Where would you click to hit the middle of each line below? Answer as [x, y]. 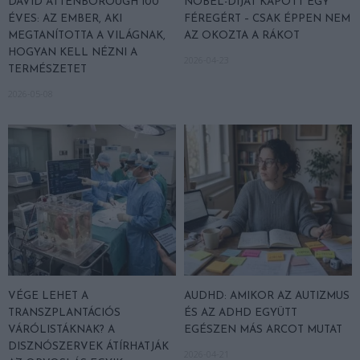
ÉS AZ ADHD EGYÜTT [241, 313]
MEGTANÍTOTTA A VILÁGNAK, [87, 36]
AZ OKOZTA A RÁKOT [242, 36]
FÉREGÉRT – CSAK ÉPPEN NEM [267, 19]
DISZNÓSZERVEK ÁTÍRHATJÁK [88, 347]
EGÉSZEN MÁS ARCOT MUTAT [263, 330]
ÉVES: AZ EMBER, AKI [65, 19]
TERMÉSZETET [47, 70]
